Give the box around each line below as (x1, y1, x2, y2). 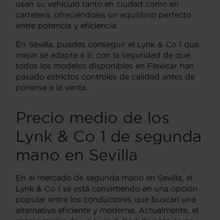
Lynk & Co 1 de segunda (16, 127, 202, 145)
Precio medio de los (16, 109, 169, 126)
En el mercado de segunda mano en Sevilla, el (16, 173, 192, 182)
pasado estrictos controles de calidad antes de (16, 72, 195, 81)
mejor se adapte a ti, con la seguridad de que (16, 50, 190, 59)
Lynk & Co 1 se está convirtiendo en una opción (16, 184, 197, 193)
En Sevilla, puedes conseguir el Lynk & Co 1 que (16, 39, 199, 49)
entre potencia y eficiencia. (16, 21, 118, 30)
